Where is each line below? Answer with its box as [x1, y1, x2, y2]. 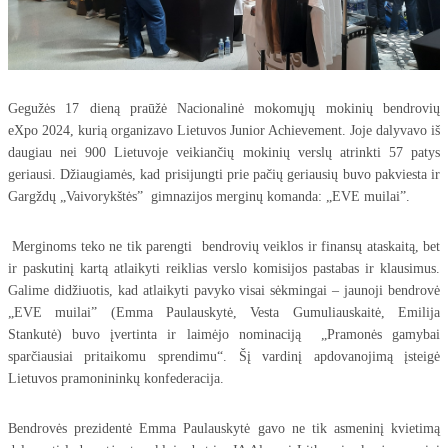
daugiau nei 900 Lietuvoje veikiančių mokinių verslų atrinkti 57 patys [7, 145, 441, 161]
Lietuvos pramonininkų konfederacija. [7, 371, 224, 387]
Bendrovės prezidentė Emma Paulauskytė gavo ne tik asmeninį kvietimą [7, 421, 441, 437]
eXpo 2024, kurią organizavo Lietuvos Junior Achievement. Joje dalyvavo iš [7, 123, 441, 139]
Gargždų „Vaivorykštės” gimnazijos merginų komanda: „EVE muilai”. [7, 189, 410, 205]
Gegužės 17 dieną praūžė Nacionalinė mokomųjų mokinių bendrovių [7, 101, 441, 117]
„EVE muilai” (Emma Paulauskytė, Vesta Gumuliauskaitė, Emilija [7, 305, 441, 321]
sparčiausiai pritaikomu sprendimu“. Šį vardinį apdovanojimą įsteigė [7, 349, 441, 365]
